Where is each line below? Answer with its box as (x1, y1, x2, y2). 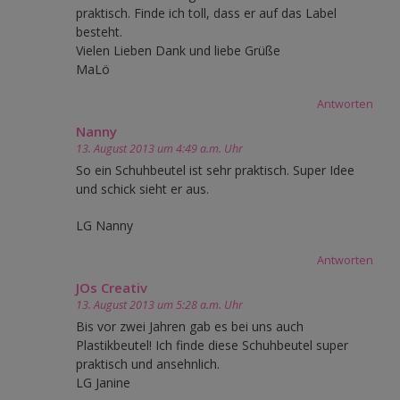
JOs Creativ (76, 278, 147, 296)
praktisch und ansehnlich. (76, 354, 220, 372)
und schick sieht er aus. (76, 179, 209, 197)
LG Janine (76, 373, 130, 391)
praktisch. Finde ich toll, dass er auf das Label (76, 4, 337, 21)
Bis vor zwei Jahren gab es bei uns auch (76, 317, 304, 335)
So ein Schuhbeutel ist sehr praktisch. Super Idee (76, 161, 354, 179)
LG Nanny (76, 216, 133, 234)
